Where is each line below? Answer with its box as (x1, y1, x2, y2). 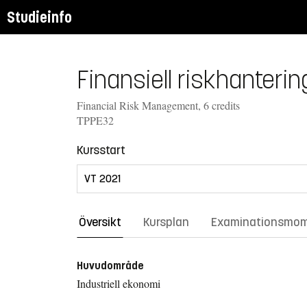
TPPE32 (77, 112, 114, 127)
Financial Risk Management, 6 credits (77, 97, 240, 112)
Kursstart (77, 142, 125, 158)
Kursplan (143, 214, 189, 230)
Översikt (79, 214, 121, 230)
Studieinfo (7, 8, 72, 27)
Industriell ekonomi (77, 275, 160, 291)
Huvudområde (77, 258, 144, 272)
